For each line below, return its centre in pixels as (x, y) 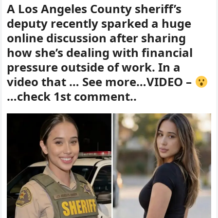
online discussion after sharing (97, 38)
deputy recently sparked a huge (99, 23)
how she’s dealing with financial (100, 53)
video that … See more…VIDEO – (101, 82)
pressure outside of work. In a (94, 67)
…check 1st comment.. (72, 96)
